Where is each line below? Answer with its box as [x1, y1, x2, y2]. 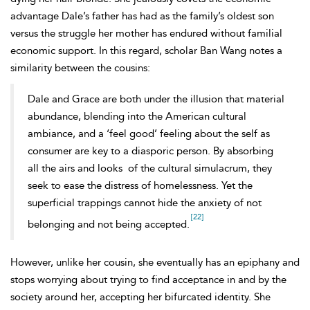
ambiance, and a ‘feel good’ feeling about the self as [28, 127, 270, 140]
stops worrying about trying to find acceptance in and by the [10, 273, 286, 286]
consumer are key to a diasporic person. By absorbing [28, 145, 273, 157]
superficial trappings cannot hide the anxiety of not [28, 197, 262, 209]
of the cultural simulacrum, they [128, 162, 272, 174]
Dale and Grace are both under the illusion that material [28, 93, 284, 105]
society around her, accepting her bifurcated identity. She [10, 291, 271, 303]
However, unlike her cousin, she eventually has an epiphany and [10, 256, 300, 268]
